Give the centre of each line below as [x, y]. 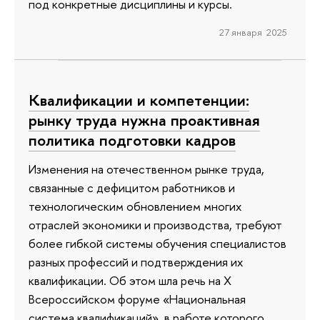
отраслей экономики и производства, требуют [155, 224]
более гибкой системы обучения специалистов [157, 243]
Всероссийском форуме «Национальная [137, 299]
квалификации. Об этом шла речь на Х [130, 280]
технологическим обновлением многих [135, 206]
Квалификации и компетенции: [139, 100]
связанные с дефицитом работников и [132, 187]
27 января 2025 [253, 32]
